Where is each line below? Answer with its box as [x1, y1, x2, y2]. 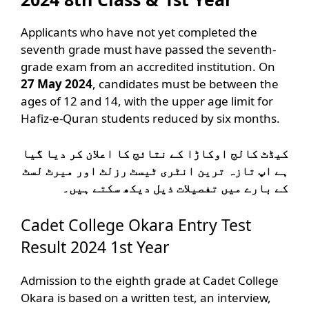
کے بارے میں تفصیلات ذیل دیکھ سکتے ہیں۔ [62, 179, 288, 196]
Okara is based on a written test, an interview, [21, 290, 271, 306]
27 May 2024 [21, 76, 92, 92]
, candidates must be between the [92, 76, 279, 92]
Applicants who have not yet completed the [21, 24, 257, 41]
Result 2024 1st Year [21, 236, 170, 259]
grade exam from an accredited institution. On [21, 59, 275, 75]
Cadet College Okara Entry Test [21, 214, 251, 237]
